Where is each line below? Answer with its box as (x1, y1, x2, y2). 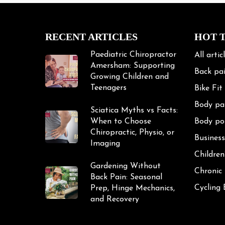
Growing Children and (90, 72, 169, 81)
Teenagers (90, 83, 127, 92)
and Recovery (90, 195, 139, 203)
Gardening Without (90, 162, 161, 170)
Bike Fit (194, 84, 222, 92)
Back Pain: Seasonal (90, 173, 162, 181)
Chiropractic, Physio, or (90, 128, 174, 137)
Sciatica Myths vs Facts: (90, 106, 178, 115)
